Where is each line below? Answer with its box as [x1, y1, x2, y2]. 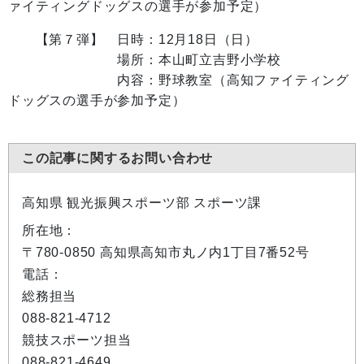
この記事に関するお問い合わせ [22, 151, 214, 166]
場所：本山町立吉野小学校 [8, 53, 281, 67]
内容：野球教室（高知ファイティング [8, 73, 349, 88]
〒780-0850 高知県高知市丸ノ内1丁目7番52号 [22, 245, 310, 260]
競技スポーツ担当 [22, 333, 132, 348]
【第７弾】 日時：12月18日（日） [8, 32, 258, 47]
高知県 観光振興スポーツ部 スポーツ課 [22, 196, 262, 210]
